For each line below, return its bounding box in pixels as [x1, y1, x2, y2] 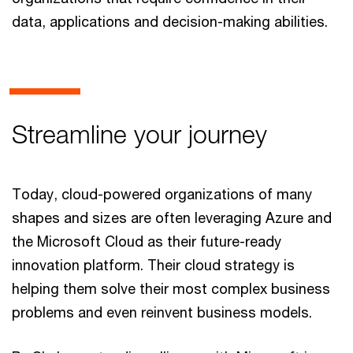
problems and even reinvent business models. [12, 303, 312, 321]
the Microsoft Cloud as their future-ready [12, 232, 281, 250]
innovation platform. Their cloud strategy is [12, 256, 295, 273]
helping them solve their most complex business [12, 280, 330, 297]
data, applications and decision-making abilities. [12, 13, 328, 30]
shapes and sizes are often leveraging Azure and [12, 209, 332, 226]
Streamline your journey [12, 119, 267, 150]
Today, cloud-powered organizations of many [12, 185, 312, 203]
